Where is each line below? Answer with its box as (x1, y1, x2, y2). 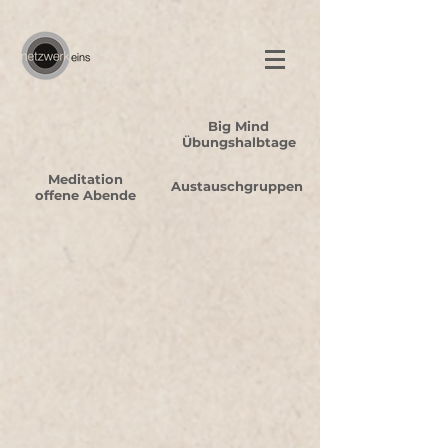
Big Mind (208, 118, 269, 134)
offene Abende (34, 187, 136, 203)
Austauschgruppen (171, 178, 303, 194)
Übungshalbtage (181, 134, 296, 150)
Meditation (47, 171, 123, 187)
